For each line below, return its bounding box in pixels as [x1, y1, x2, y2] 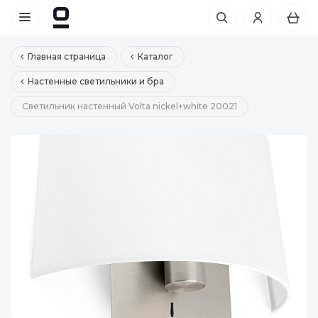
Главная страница [28, 51, 106, 62]
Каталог [138, 51, 173, 62]
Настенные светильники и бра [28, 76, 164, 87]
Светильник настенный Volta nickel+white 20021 [22, 101, 237, 111]
